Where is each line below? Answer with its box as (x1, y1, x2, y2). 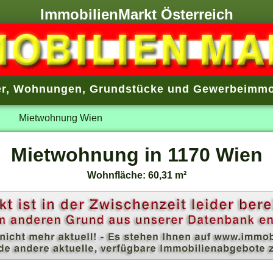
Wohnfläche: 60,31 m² (87, 169, 186, 181)
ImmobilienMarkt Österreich (40, 6, 233, 23)
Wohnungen (13, 83, 82, 96)
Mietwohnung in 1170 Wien (10, 144, 263, 166)
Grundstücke (89, 83, 164, 96)
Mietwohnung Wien (18, 112, 102, 124)
